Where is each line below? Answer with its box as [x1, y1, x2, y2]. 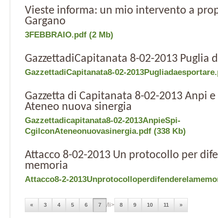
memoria [25, 160, 68, 172]
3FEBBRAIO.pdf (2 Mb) [25, 30, 113, 39]
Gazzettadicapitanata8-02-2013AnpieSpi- [25, 116, 181, 125]
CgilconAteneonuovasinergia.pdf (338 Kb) [25, 127, 186, 136]
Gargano [25, 16, 66, 27]
